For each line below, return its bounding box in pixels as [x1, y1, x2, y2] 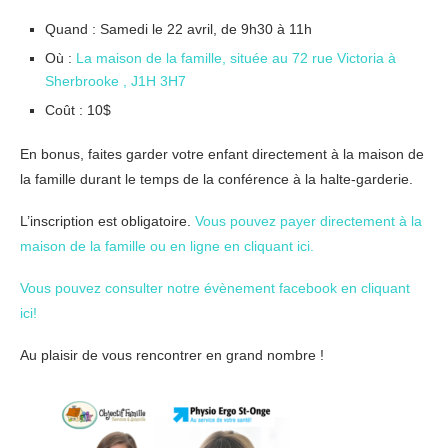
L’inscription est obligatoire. [20, 213, 195, 230]
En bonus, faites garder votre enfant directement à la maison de [20, 146, 424, 163]
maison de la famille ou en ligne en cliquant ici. [20, 238, 314, 255]
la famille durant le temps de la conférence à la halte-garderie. [20, 171, 413, 188]
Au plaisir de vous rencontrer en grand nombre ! [20, 347, 324, 364]
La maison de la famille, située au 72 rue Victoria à [76, 50, 396, 67]
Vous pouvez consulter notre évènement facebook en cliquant [20, 280, 410, 297]
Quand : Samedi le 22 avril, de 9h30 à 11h [45, 21, 312, 38]
